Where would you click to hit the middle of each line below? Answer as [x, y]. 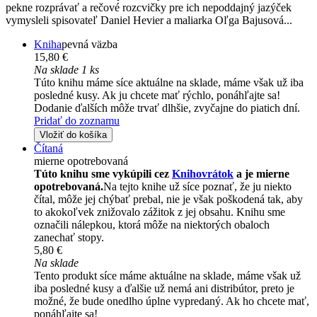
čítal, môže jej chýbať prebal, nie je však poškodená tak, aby [168, 200]
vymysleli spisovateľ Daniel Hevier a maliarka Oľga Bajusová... [149, 21]
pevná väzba [90, 45]
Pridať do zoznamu [77, 121]
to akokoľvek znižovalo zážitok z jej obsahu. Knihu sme [160, 212]
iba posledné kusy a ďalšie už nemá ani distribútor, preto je [164, 289]
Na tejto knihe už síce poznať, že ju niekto [197, 187]
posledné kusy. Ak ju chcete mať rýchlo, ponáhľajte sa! [157, 96]
